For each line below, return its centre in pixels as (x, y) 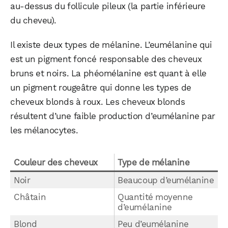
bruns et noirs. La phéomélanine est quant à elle (108, 74)
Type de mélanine (154, 163)
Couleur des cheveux (56, 163)
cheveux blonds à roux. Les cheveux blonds (98, 102)
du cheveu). (33, 21)
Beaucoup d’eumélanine (166, 180)
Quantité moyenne (155, 197)
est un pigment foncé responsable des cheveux (106, 59)
